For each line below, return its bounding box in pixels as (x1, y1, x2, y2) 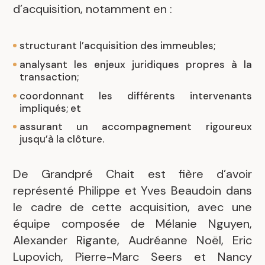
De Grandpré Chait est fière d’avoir (13, 166, 252, 182)
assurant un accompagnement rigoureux (20, 120, 252, 134)
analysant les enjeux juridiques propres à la (20, 57, 252, 71)
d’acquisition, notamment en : (13, 1, 173, 17)
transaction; (20, 70, 79, 83)
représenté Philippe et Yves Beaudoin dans (13, 182, 252, 198)
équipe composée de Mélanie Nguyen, (13, 215, 252, 231)
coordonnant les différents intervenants (20, 89, 252, 102)
